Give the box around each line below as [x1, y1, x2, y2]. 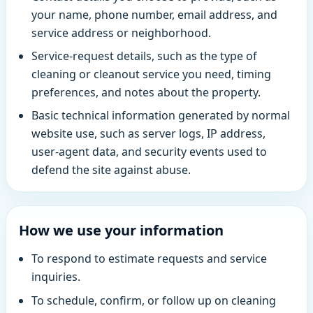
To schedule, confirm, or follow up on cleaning [31, 292, 276, 308]
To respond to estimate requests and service [31, 251, 267, 267]
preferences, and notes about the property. [31, 84, 261, 100]
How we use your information [19, 221, 224, 240]
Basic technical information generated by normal [31, 108, 290, 124]
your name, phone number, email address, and [31, 6, 277, 22]
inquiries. [31, 269, 80, 285]
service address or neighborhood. [31, 24, 211, 41]
